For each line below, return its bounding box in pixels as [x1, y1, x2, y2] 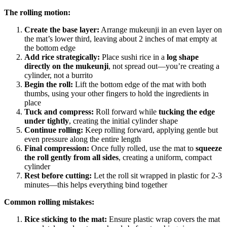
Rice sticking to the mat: [24, 214, 107, 223]
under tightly [24, 116, 69, 125]
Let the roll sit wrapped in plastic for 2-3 [92, 171, 222, 180]
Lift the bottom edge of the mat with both [73, 80, 206, 89]
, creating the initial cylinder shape [69, 116, 178, 125]
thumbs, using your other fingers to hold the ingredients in [24, 89, 209, 98]
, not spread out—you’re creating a [108, 61, 219, 70]
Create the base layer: [24, 25, 99, 34]
